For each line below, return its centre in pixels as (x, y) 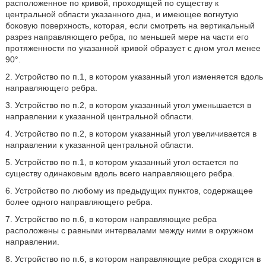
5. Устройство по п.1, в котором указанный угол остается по (122, 162)
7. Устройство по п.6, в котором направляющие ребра (111, 219)
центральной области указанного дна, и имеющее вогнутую (122, 14)
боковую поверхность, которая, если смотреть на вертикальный (130, 26)
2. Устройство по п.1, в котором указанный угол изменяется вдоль (134, 77)
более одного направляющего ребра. (79, 202)
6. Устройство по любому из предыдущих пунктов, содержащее (129, 191)
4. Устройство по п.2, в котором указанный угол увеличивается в (131, 134)
